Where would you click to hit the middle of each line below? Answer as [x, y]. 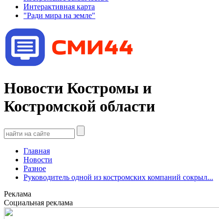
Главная [37, 151]
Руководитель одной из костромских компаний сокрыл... [118, 177]
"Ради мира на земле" [59, 15]
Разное [35, 169]
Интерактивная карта [59, 6]
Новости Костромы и [78, 88]
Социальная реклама [38, 203]
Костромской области [79, 106]
